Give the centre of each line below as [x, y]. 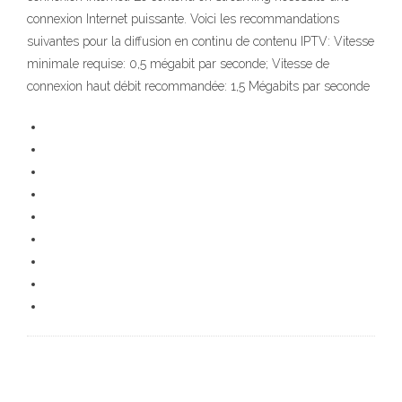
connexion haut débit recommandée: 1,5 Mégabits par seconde [198, 87]
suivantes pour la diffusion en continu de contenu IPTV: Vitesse [201, 42]
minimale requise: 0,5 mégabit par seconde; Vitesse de [178, 64]
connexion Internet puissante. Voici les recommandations [183, 19]
